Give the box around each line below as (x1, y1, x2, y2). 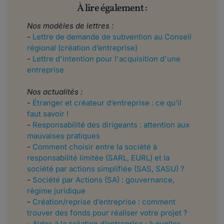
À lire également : (76, 1, 147, 16)
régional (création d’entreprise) (27, 43, 137, 53)
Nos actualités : (27, 87, 82, 97)
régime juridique (27, 186, 85, 196)
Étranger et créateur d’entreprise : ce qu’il (32, 98, 181, 108)
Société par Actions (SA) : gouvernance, (32, 175, 174, 185)
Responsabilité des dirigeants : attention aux (32, 120, 189, 130)
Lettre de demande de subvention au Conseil (32, 32, 191, 42)
